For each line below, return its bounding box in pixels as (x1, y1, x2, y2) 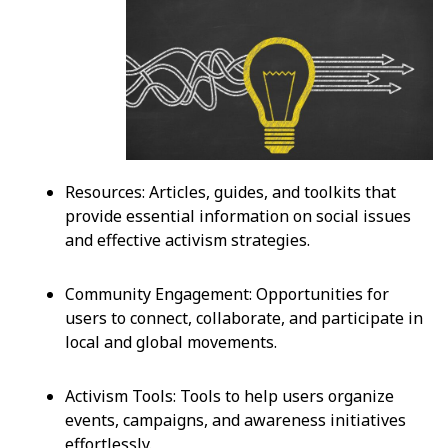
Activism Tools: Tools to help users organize (65, 384, 394, 407)
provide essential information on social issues (65, 204, 411, 227)
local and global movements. (65, 330, 277, 353)
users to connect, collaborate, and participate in (65, 306, 423, 329)
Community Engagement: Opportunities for (65, 282, 389, 305)
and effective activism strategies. (65, 228, 310, 251)
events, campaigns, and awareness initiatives (65, 408, 406, 431)
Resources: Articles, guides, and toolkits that (65, 180, 396, 203)
